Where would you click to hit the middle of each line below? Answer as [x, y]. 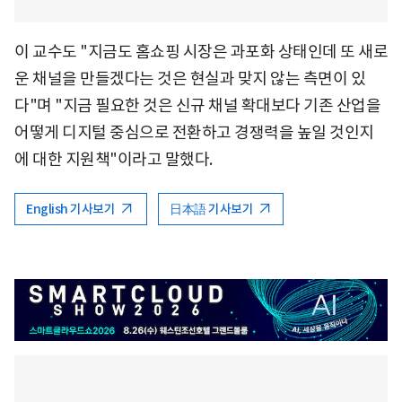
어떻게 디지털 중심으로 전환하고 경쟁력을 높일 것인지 [194, 132]
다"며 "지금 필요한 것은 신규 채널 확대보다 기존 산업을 [197, 105]
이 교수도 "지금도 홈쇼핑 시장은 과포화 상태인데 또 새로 [201, 51]
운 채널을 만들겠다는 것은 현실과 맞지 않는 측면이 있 [190, 78]
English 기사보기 [72, 209]
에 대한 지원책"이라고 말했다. [114, 159]
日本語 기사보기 [213, 209]
